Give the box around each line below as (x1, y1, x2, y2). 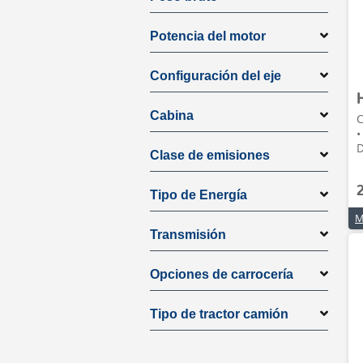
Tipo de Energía (150, 188, 247, 202)
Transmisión (150, 228, 226, 241)
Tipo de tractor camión (150, 307, 288, 321)
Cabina (150, 109, 194, 122)
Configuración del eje (150, 69, 281, 83)
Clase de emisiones (150, 148, 270, 162)
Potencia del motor (150, 29, 266, 43)
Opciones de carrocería (150, 267, 293, 281)
